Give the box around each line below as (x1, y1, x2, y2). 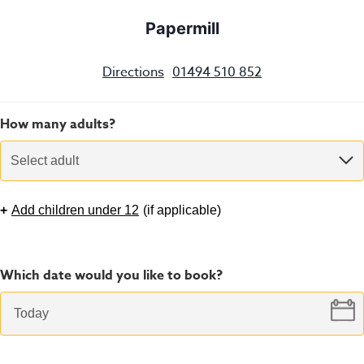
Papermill (145, 19, 219, 39)
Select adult (11, 153, 79, 167)
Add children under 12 (11, 202, 139, 217)
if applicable (147, 202, 217, 217)
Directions (102, 62, 164, 82)
